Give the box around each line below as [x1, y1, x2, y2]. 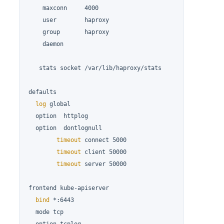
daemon [28, 40, 64, 48]
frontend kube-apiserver [28, 184, 109, 192]
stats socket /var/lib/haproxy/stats [28, 64, 162, 72]
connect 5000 [81, 136, 127, 144]
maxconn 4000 [28, 4, 99, 12]
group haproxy [28, 28, 109, 36]
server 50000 [81, 160, 127, 168]
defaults [28, 88, 57, 96]
